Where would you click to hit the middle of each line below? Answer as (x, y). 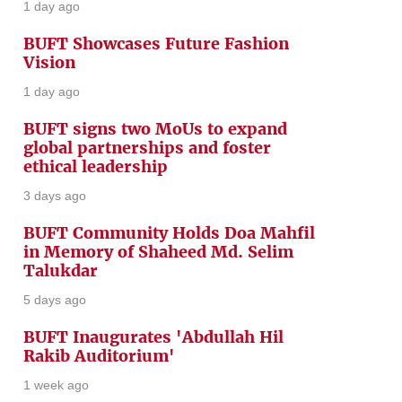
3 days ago (55, 196)
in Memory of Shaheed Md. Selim (158, 252)
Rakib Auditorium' (99, 356)
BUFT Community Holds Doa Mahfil (169, 233)
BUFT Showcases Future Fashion (156, 44)
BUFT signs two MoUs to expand (155, 129)
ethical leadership (96, 166)
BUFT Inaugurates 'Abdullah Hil (153, 337)
